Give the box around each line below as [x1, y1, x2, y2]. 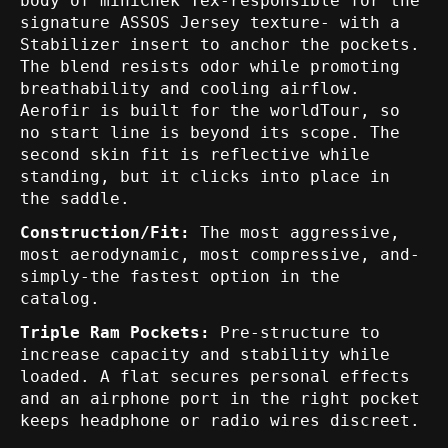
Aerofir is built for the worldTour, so [20, 100, 400, 120]
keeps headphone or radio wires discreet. [20, 410, 420, 430]
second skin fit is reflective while [20, 144, 370, 164]
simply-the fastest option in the [20, 266, 340, 286]
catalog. [20, 288, 110, 308]
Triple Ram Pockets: [20, 322, 210, 342]
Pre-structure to [210, 322, 380, 342]
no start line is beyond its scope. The [20, 122, 400, 142]
